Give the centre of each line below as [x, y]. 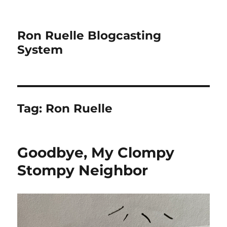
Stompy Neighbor [83, 170]
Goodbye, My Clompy [96, 153]
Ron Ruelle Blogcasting [89, 35]
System [40, 50]
